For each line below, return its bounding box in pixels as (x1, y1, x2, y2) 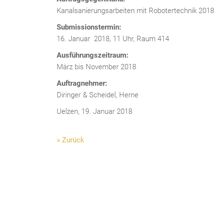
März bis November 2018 (57, 62, 136, 71)
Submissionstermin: (57, 23, 121, 31)
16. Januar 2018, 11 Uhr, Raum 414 (57, 34, 169, 43)
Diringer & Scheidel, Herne (57, 91, 139, 99)
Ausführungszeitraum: (57, 51, 128, 60)
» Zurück (57, 136, 84, 144)
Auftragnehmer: (57, 79, 107, 88)
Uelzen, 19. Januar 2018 (57, 107, 132, 116)
